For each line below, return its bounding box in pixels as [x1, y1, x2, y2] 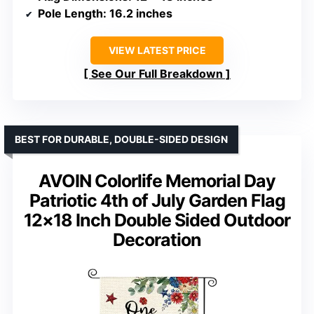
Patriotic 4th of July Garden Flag [29, 189, 285, 211]
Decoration [113, 228, 201, 250]
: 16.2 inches [103, 6, 172, 20]
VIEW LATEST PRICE [108, 43, 206, 56]
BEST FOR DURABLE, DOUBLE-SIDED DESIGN [15, 132, 228, 145]
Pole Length [38, 6, 103, 20]
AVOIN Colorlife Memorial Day [39, 170, 275, 191]
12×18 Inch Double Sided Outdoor [24, 209, 290, 231]
